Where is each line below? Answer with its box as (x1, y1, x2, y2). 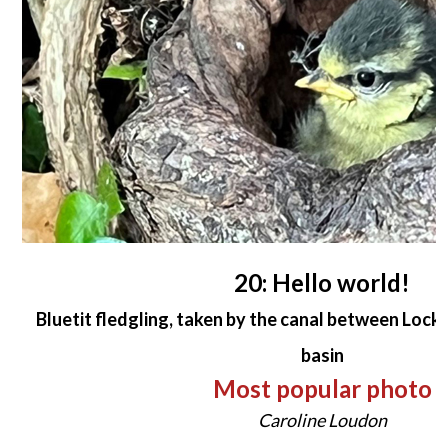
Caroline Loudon (257, 409, 387, 432)
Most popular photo (212, 374, 432, 404)
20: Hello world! (234, 268, 410, 298)
